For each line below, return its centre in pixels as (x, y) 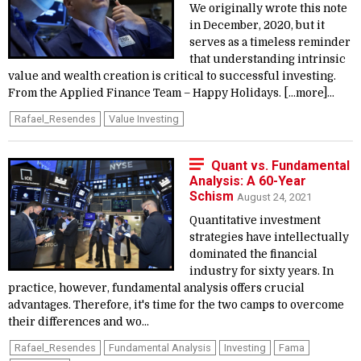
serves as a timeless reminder (270, 42)
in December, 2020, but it (257, 25)
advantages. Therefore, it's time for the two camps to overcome (176, 305)
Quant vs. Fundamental (280, 166)
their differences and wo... (79, 322)
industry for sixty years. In (261, 271)
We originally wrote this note (268, 8)
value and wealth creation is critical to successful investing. (172, 76)
